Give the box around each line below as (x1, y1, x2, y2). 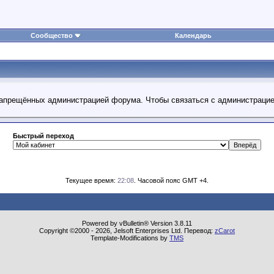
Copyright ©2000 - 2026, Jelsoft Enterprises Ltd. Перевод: (39, 226, 215, 234)
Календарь (174, 32, 212, 40)
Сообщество (31, 32, 73, 40)
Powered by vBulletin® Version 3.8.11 (82, 219, 192, 227)
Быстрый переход (13, 131, 74, 139)
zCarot (215, 226, 235, 234)
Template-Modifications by (91, 234, 169, 242)
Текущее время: (65, 176, 117, 184)
